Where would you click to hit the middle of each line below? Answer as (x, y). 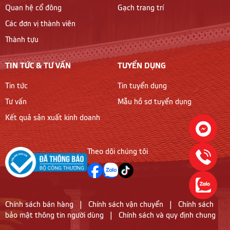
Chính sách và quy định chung (167, 215)
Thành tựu (22, 40)
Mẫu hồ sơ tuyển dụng (155, 102)
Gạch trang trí (141, 8)
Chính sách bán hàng (39, 205)
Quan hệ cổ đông (33, 8)
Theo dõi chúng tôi (118, 152)
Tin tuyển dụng (142, 86)
